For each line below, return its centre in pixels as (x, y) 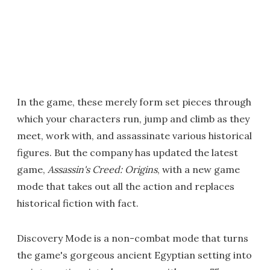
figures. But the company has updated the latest (127, 153)
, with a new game (199, 170)
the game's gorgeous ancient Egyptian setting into (134, 255)
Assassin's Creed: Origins (102, 170)
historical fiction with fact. (78, 203)
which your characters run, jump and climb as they (133, 119)
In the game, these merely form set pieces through (134, 102)
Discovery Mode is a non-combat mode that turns (133, 238)
